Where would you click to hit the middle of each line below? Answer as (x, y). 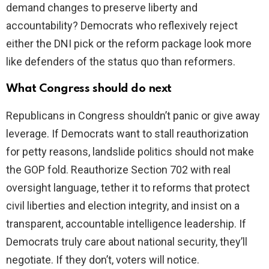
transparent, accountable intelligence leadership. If (126, 224)
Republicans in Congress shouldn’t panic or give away (133, 116)
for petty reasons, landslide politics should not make (130, 152)
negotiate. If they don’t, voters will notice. (103, 260)
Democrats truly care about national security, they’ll (127, 242)
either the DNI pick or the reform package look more (129, 44)
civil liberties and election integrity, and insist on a (123, 206)
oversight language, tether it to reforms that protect (128, 188)
